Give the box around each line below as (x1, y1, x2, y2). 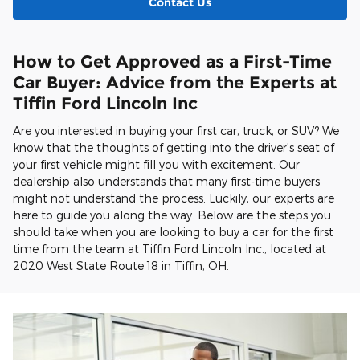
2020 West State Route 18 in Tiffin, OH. (13, 259, 229, 273)
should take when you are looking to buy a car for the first (13, 225, 333, 239)
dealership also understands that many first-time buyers (13, 174, 320, 189)
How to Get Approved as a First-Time (13, 51, 332, 72)
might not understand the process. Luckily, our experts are (13, 191, 334, 206)
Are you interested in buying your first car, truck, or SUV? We (13, 124, 339, 138)
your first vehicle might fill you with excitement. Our (13, 157, 300, 172)
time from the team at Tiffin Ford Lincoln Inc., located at (13, 242, 326, 256)
